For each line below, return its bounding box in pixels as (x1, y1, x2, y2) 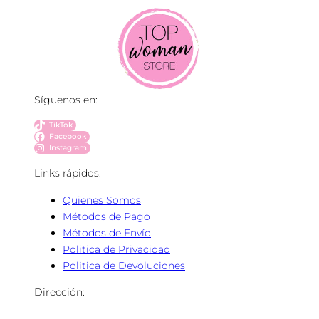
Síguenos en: (34, 93, 98, 107)
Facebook (49, 132, 87, 142)
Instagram (49, 143, 88, 153)
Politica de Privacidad (63, 242, 170, 256)
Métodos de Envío (63, 226, 151, 239)
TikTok (49, 120, 73, 130)
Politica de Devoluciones (63, 258, 185, 272)
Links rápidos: (34, 167, 101, 180)
